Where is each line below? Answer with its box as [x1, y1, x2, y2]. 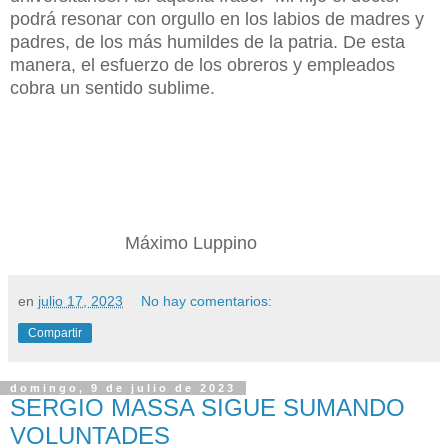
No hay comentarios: [141, 293, 273, 310]
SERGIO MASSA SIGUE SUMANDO [10, 394, 405, 422]
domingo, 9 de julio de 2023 [10, 382, 236, 395]
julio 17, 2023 [38, 293, 123, 310]
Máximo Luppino [10, 233, 257, 254]
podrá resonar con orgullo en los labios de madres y [10, 8, 424, 29]
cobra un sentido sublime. [10, 77, 220, 98]
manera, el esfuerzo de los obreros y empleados [10, 54, 395, 75]
